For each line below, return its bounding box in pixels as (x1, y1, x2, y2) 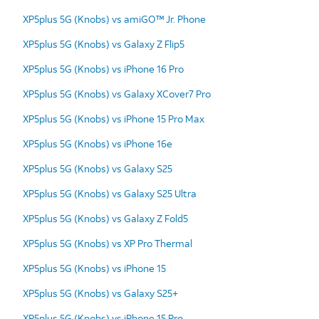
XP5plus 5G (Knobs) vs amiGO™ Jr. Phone (23, 11, 206, 26)
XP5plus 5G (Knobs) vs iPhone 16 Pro (23, 61, 184, 75)
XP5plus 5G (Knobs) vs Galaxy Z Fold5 (23, 211, 188, 225)
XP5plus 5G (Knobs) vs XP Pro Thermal (23, 236, 192, 250)
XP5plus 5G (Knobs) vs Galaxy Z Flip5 (23, 36, 184, 51)
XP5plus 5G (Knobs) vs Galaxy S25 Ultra (23, 186, 197, 200)
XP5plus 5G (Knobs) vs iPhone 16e (23, 136, 172, 150)
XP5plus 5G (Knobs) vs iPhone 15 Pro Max (23, 111, 204, 125)
